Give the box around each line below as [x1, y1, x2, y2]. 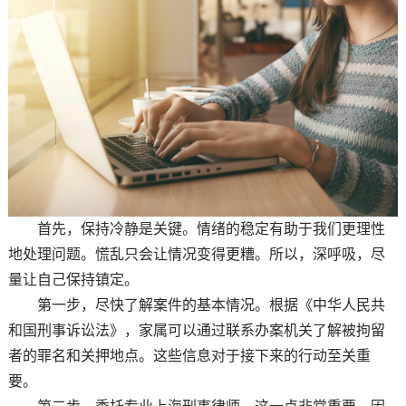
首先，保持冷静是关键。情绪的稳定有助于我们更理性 [7, 221, 385, 237]
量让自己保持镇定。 [7, 272, 139, 288]
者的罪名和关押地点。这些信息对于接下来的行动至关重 [7, 348, 371, 364]
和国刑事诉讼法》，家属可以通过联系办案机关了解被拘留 [7, 323, 385, 339]
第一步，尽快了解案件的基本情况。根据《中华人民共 [7, 297, 385, 314]
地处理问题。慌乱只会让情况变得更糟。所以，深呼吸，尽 [7, 246, 385, 263]
